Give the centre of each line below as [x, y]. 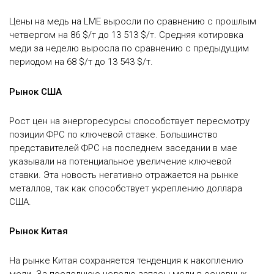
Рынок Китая [39, 231]
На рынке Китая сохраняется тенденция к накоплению [126, 261]
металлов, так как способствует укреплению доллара [126, 188]
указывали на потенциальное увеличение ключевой [120, 161]
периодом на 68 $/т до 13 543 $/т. [81, 62]
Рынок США [35, 91]
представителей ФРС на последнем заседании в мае [123, 148]
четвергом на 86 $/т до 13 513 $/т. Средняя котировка [126, 35]
